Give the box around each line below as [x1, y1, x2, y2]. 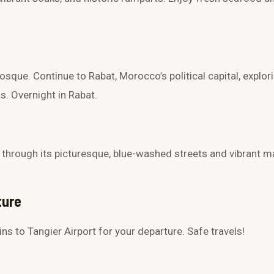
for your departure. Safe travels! [96, 225, 245, 238]
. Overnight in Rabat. [6, 89, 97, 102]
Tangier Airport [28, 225, 96, 238]
